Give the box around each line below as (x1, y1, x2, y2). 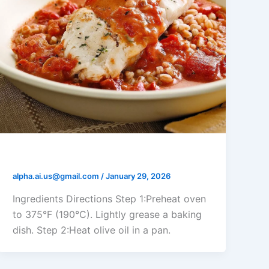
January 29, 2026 (106, 171, 171, 181)
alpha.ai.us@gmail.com (13, 171, 101, 181)
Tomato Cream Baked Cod (13, 148, 164, 163)
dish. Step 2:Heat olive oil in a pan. (13, 224, 171, 237)
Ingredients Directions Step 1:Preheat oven (13, 193, 207, 205)
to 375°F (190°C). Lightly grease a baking (13, 208, 202, 221)
